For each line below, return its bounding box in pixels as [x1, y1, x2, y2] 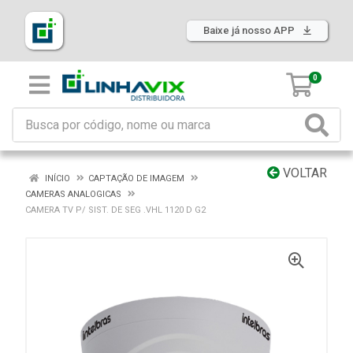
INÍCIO [43, 173, 70, 184]
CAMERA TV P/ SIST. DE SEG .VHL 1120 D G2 [25, 205, 206, 215]
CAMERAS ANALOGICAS [25, 189, 121, 199]
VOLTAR [280, 165, 327, 180]
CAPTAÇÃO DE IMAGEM [88, 173, 184, 184]
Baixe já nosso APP [203, 24, 297, 36]
